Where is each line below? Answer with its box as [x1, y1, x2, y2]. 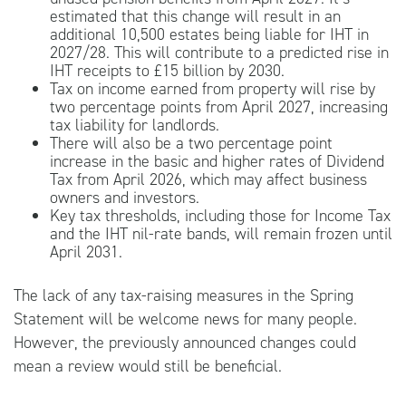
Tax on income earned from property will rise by [50, 77, 375, 100]
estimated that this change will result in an [50, 5, 341, 27]
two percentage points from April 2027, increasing [50, 95, 388, 118]
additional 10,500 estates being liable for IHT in [50, 23, 369, 45]
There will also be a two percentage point [50, 131, 333, 154]
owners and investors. [50, 186, 199, 208]
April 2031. [50, 240, 122, 263]
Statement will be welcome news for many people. [14, 307, 357, 330]
